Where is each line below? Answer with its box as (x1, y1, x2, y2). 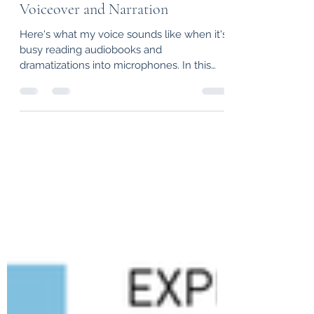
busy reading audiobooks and (20, 43, 162, 56)
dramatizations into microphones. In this (20, 58, 211, 71)
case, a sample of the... (20, 74, 129, 87)
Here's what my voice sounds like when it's (20, 27, 227, 41)
